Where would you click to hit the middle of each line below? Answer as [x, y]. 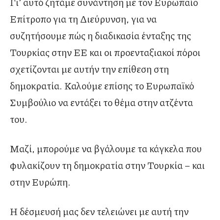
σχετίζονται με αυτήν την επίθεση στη [89, 69]
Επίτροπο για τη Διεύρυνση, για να [83, 18]
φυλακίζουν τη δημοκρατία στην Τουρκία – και [107, 165]
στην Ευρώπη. [40, 181]
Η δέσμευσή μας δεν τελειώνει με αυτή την [99, 211]
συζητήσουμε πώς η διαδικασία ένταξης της [100, 35]
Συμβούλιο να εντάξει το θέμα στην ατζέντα [101, 102]
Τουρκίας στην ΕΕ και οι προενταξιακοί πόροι [105, 52]
